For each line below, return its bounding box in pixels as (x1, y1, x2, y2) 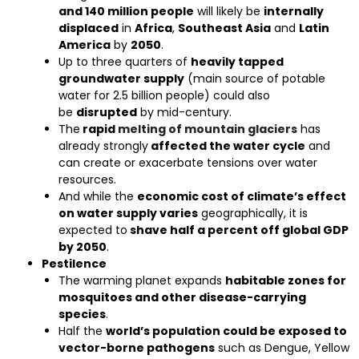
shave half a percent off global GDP (127, 222, 349, 238)
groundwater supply (58, 71, 184, 87)
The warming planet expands (58, 272, 225, 288)
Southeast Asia (178, 20, 271, 36)
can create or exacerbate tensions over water (58, 155, 317, 171)
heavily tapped (191, 54, 284, 70)
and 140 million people (58, 3, 194, 19)
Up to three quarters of (58, 54, 191, 70)
